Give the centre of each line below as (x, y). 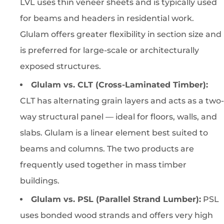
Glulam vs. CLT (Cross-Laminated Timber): (119, 85)
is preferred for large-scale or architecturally (109, 50)
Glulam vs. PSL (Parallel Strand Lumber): (116, 199)
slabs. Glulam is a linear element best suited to (114, 133)
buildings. (40, 181)
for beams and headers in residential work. (107, 18)
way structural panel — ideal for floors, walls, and (118, 117)
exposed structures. (60, 66)
